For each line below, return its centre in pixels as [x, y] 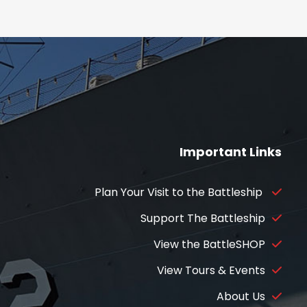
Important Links [231, 151]
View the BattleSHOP [209, 244]
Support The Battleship [203, 218]
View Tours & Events [211, 270]
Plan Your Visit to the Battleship [180, 192]
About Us [241, 296]
